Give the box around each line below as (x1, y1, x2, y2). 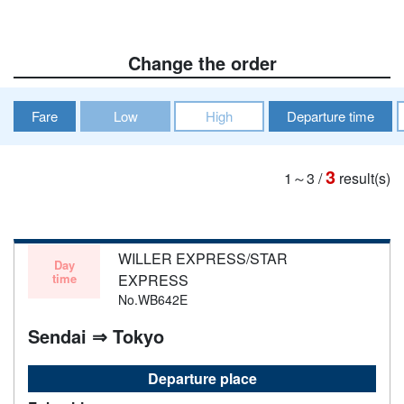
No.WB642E (118, 289, 188, 308)
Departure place (147, 367, 257, 389)
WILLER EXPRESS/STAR (118, 247, 288, 269)
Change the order (127, 49, 277, 76)
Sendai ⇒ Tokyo (28, 322, 164, 349)
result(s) (339, 167, 390, 188)
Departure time (287, 106, 374, 125)
